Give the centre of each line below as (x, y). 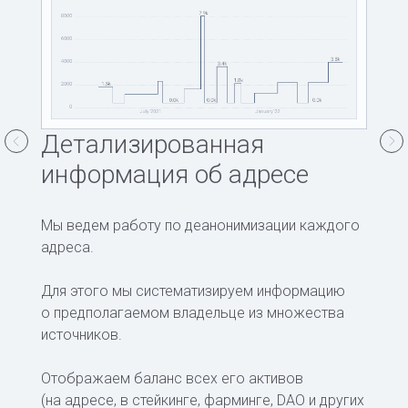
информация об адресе (175, 175)
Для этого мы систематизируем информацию (193, 291)
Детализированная (153, 145)
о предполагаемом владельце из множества (193, 313)
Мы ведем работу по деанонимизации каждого (200, 226)
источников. (82, 335)
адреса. (67, 248)
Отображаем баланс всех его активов (172, 379)
